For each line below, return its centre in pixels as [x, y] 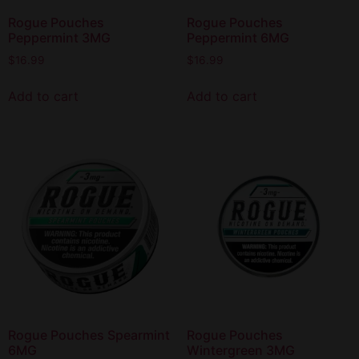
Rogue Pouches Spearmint [89, 335]
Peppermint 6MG [238, 38]
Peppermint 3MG [59, 38]
